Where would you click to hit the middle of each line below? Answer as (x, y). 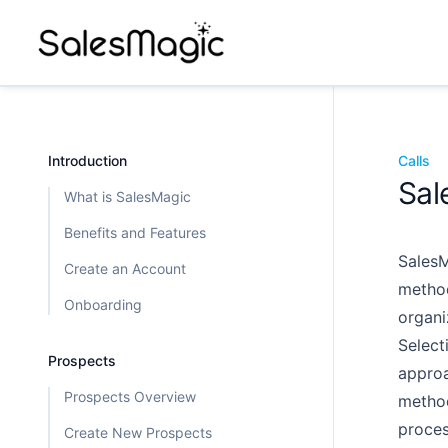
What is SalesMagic (127, 197)
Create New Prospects (138, 433)
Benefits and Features (135, 233)
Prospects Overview (130, 397)
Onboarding (103, 305)
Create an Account (125, 269)
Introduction (87, 161)
